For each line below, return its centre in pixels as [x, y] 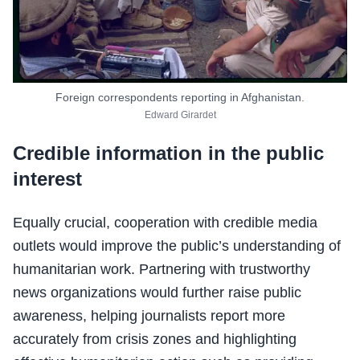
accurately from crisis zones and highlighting [155, 340]
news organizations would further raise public [157, 293]
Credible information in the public [168, 153]
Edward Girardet [180, 115]
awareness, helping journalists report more [149, 316]
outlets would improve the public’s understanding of [177, 246]
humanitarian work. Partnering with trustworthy [162, 270]
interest [47, 179]
